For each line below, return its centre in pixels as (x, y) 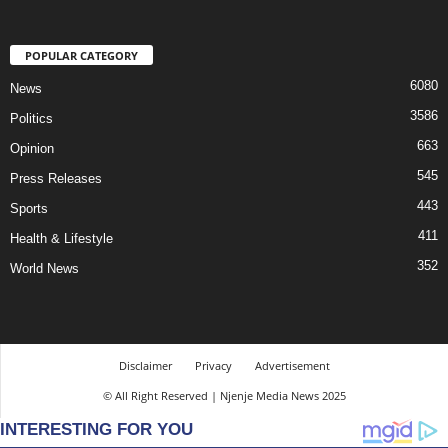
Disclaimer (145, 366)
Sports (29, 209)
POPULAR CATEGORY (81, 56)
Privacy (213, 366)
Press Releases (56, 179)
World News (44, 269)
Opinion (32, 149)
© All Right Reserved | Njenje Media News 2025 (224, 396)
